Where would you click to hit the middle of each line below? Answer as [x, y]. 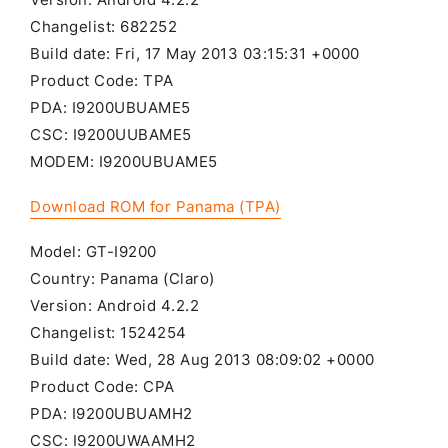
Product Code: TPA [102, 80]
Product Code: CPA [102, 387]
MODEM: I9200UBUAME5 [124, 161]
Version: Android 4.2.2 [114, 306]
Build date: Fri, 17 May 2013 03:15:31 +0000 [195, 53]
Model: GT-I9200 [93, 252]
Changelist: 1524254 [108, 333]
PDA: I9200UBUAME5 [110, 107]
